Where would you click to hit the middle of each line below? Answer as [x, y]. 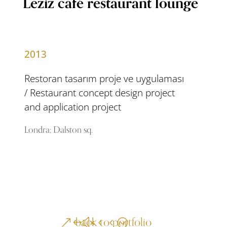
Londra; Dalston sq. [59, 130]
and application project [73, 106]
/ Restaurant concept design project [100, 92]
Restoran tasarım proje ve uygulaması [104, 78]
